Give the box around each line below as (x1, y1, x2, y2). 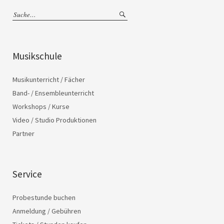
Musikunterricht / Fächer (12, 75, 85, 84)
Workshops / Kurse (12, 102, 69, 111)
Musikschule (12, 50, 62, 62)
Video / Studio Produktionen (12, 115, 96, 125)
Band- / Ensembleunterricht (12, 88, 94, 98)
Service (12, 168, 42, 180)
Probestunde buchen (12, 193, 75, 202)
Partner (12, 129, 34, 138)
